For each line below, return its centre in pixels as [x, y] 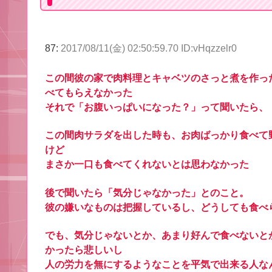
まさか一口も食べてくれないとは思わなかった [147, 165]
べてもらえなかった [89, 92]
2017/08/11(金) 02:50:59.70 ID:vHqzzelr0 [149, 49]
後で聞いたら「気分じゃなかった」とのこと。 [147, 192]
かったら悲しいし [84, 250]
